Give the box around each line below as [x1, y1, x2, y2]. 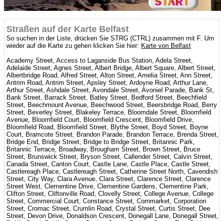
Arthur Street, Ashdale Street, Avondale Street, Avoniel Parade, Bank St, [6, 86, 215, 94]
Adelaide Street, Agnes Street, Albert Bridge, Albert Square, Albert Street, [6, 64, 216, 72]
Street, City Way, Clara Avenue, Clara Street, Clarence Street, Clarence [6, 175, 211, 183]
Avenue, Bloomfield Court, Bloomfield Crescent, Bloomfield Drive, [6, 116, 194, 123]
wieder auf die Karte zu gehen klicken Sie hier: [6, 42, 142, 49]
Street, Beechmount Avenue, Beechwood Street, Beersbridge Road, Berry [6, 101, 218, 109]
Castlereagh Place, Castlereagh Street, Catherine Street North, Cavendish [6, 168, 218, 175]
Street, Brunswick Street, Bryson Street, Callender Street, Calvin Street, [6, 153, 213, 160]
